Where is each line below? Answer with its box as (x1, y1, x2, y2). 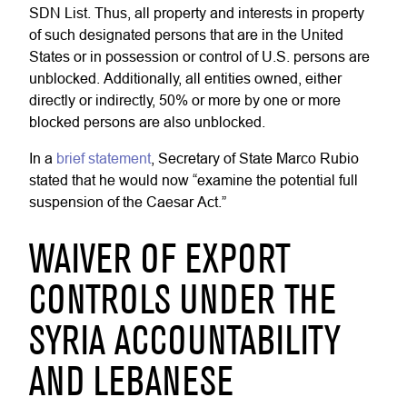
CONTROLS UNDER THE (29, 284, 336, 321)
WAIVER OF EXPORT (29, 243, 291, 280)
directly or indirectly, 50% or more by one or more (29, 92, 341, 108)
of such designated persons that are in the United (29, 26, 343, 43)
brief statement (56, 150, 151, 166)
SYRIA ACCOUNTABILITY (29, 325, 341, 362)
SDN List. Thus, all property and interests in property (29, 5, 364, 21)
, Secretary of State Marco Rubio (151, 150, 359, 166)
